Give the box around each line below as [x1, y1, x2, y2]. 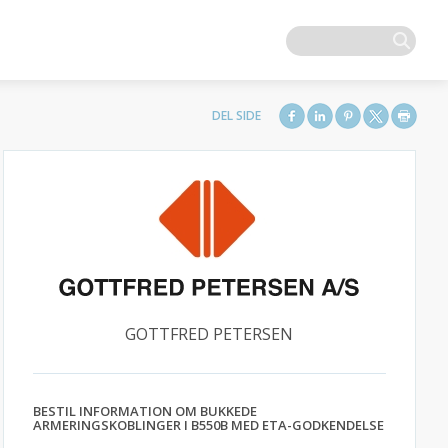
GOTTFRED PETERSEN [125, 323, 294, 345]
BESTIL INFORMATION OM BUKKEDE [32, 402, 257, 420]
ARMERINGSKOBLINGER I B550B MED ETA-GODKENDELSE [32, 416, 384, 434]
